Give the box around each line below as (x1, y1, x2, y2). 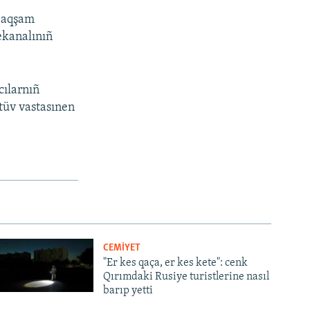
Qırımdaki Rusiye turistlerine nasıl (103, 271, 270, 282)
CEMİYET (103, 242, 141, 253)
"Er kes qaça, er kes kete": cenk (103, 257, 248, 268)
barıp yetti (103, 284, 154, 296)
